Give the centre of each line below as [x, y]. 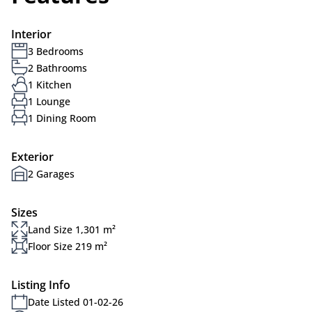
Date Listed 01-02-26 [76, 302]
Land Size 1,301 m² [72, 229]
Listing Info [41, 285]
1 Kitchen [50, 84]
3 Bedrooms [56, 51]
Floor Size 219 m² [68, 246]
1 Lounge [49, 101]
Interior [31, 34]
